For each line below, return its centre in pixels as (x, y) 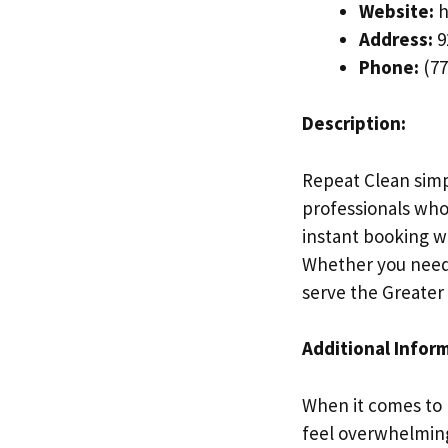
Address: (396, 38)
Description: (354, 123)
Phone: (389, 66)
